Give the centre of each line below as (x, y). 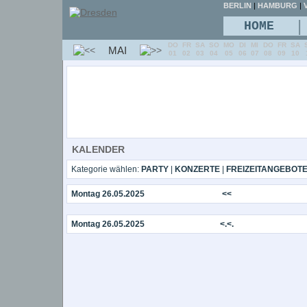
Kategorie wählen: (106, 169)
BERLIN (237, 5)
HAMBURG (277, 5)
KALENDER (98, 149)
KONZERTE (197, 169)
